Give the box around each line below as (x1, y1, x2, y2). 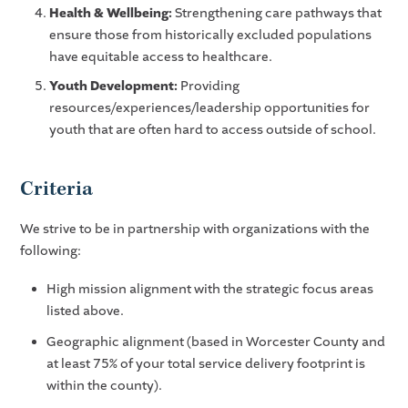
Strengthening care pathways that (172, 5, 382, 23)
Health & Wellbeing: (49, 5, 173, 23)
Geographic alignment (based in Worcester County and (46, 333, 385, 352)
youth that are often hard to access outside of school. (49, 121, 377, 139)
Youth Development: (49, 77, 178, 96)
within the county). (46, 377, 162, 395)
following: (20, 241, 82, 260)
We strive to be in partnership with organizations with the (20, 219, 371, 238)
